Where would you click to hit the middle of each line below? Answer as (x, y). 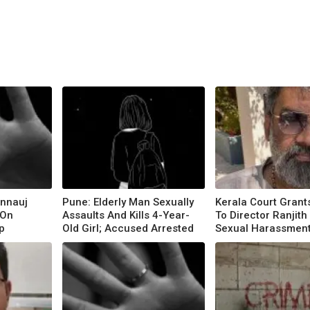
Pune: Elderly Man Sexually (128, 202)
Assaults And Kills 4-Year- (126, 215)
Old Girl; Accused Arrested (128, 228)
